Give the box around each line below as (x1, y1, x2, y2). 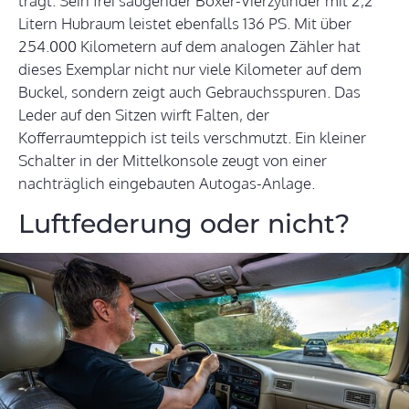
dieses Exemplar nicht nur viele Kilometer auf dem (18, 59, 362, 79)
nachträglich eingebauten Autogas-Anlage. (18, 173, 315, 194)
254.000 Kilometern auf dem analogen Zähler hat (18, 37, 361, 57)
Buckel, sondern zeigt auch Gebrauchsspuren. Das (18, 82, 361, 102)
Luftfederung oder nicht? (18, 207, 350, 240)
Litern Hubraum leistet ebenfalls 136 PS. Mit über (18, 14, 351, 34)
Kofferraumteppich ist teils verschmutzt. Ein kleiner (18, 128, 366, 148)
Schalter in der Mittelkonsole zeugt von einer (18, 151, 327, 171)
